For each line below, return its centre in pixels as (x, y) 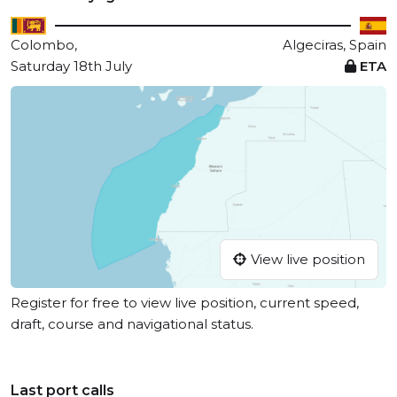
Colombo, (44, 45)
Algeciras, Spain (335, 45)
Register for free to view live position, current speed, (185, 303)
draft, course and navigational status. (132, 324)
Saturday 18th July (71, 66)
